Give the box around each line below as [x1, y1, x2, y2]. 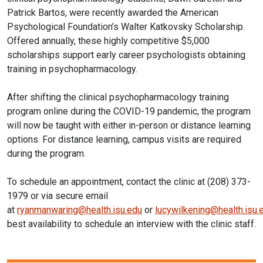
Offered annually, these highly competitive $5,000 [7, 35, 210, 46]
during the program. [7, 147, 86, 159]
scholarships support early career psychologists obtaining [7, 49, 245, 60]
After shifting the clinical [7, 91, 109, 103]
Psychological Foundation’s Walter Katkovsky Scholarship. [7, 21, 245, 32]
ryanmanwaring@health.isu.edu [17, 204, 142, 215]
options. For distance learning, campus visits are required [7, 133, 241, 145]
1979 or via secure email [7, 190, 108, 201]
